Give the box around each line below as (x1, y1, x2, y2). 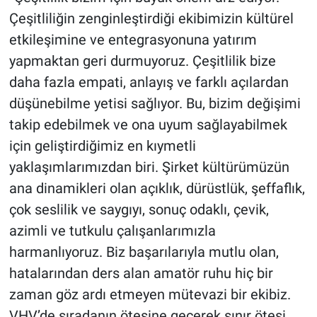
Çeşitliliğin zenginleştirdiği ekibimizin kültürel (8, 9, 294, 27)
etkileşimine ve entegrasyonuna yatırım (8, 30, 257, 48)
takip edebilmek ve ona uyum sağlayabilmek (8, 115, 287, 133)
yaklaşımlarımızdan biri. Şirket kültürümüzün (8, 158, 289, 175)
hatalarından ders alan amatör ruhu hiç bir (8, 264, 273, 282)
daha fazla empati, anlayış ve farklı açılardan (8, 73, 289, 91)
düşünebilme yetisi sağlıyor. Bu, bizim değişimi (8, 94, 301, 112)
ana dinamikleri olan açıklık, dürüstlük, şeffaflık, (8, 179, 305, 197)
